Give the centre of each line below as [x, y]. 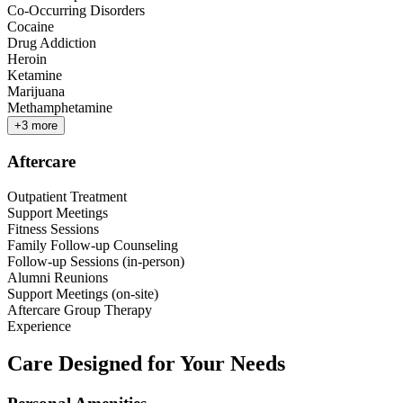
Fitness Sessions [53, 228]
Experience [39, 326]
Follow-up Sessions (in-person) [96, 261]
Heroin [27, 59]
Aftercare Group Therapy [80, 309]
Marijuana [36, 92]
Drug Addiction [52, 43]
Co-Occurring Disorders [76, 11]
